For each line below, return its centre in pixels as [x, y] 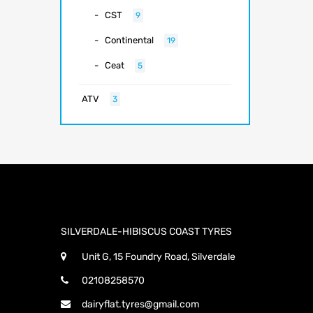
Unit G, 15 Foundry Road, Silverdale [159, 257]
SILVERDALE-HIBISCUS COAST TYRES [146, 232]
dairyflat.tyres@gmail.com [140, 305]
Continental [129, 41]
